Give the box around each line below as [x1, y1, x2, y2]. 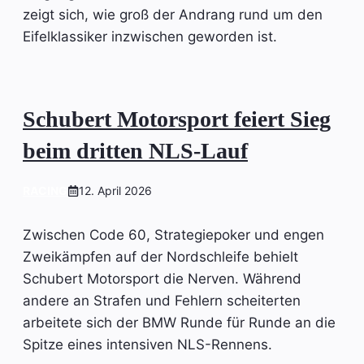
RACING [23, 183, 67, 197]
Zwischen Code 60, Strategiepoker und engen [23, 226, 324, 243]
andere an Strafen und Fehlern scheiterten [23, 292, 301, 309]
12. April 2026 [79, 183, 152, 197]
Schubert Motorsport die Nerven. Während [23, 270, 301, 287]
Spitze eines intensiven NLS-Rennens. [23, 336, 272, 353]
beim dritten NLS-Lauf [23, 137, 248, 163]
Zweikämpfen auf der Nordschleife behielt [23, 248, 298, 265]
